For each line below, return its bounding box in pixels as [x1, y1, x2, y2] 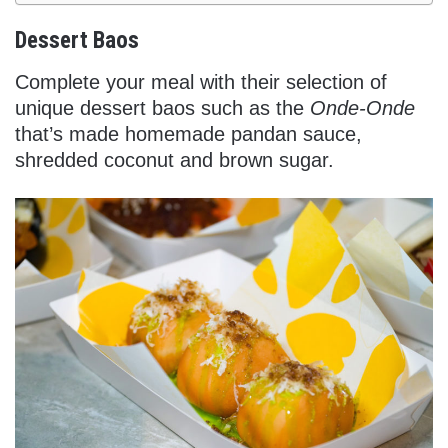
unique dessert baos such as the [15, 96, 310, 119]
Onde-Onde [310, 96, 415, 119]
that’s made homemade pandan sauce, [15, 122, 362, 145]
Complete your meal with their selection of [15, 70, 387, 93]
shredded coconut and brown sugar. [15, 148, 334, 171]
